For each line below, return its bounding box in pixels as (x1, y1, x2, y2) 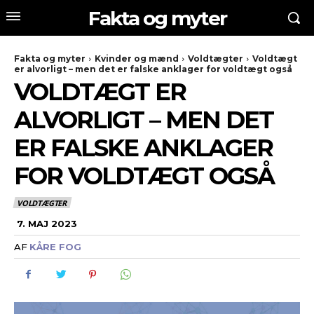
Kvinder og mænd (95, 53, 179, 64)
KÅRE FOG (29, 240, 81, 252)
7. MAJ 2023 (17, 217, 77, 229)
